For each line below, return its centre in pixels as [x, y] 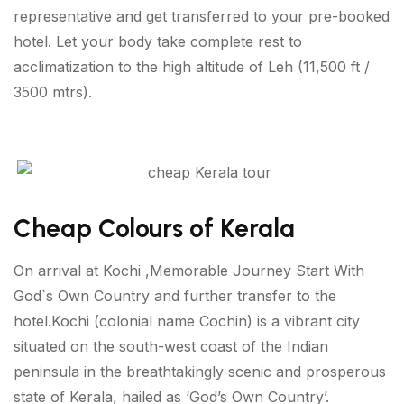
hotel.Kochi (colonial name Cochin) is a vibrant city [187, 321]
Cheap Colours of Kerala [154, 229]
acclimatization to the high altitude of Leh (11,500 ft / [192, 66]
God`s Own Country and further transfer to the [175, 296]
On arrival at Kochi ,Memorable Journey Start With [189, 271]
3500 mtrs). [53, 92]
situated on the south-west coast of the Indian [171, 347]
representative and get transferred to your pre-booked [202, 16]
